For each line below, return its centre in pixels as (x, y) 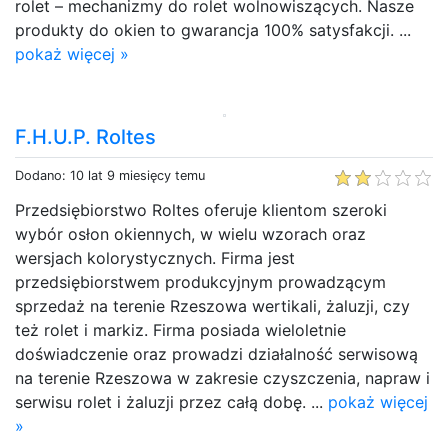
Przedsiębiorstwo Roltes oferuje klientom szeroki (201, 209)
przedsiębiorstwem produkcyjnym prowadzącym (200, 281)
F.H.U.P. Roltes (85, 136)
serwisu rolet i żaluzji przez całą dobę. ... (171, 401)
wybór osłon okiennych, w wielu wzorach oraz (190, 233)
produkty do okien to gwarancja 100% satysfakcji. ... (213, 29)
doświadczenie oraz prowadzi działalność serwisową (216, 353)
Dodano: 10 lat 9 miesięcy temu (110, 175)
